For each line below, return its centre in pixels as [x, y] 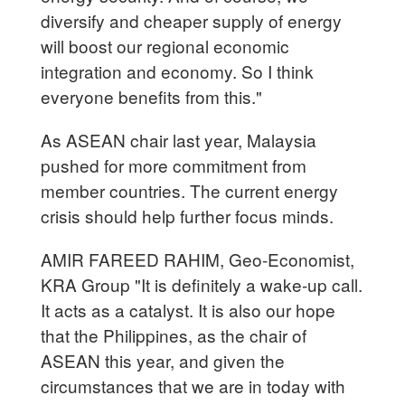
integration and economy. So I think [178, 71]
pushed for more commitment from [174, 165]
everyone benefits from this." [152, 96]
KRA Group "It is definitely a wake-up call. [202, 284]
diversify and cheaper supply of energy [192, 20]
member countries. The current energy [190, 190]
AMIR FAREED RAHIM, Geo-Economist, [198, 259]
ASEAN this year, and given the [163, 360]
